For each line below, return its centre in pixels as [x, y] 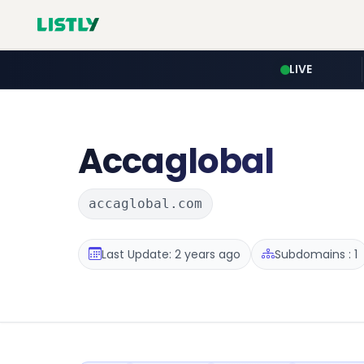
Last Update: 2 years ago [171, 254]
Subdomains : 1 [316, 254]
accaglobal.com [145, 204]
